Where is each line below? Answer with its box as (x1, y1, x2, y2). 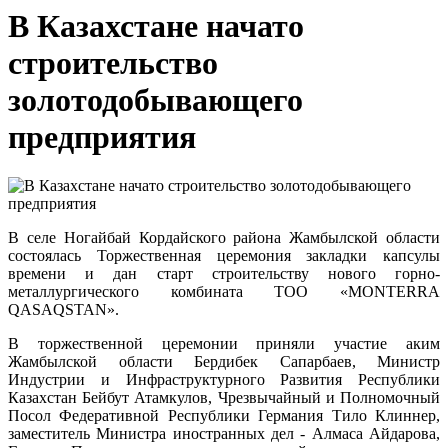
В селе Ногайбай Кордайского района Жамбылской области (8, 229, 440, 247)
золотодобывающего (8, 82, 303, 118)
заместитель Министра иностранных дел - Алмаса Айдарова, (8, 425, 440, 443)
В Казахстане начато (8, 8, 304, 44)
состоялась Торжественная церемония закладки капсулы (8, 247, 440, 265)
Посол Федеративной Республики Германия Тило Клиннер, (8, 407, 440, 425)
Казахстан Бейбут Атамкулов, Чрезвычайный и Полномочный (8, 389, 440, 407)
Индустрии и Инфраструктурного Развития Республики (8, 371, 440, 389)
